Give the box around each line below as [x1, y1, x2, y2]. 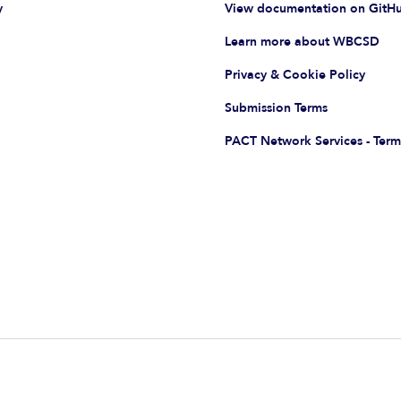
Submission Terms [224, 98, 328, 116]
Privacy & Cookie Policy [224, 65, 365, 83]
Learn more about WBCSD [224, 32, 380, 50]
